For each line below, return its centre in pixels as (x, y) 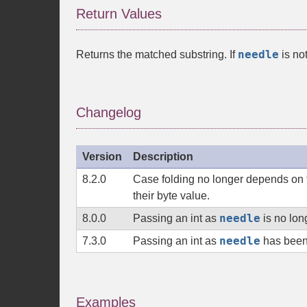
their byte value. (171, 196)
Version (102, 157)
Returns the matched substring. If (157, 54)
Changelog (109, 112)
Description (163, 157)
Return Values (119, 14)
